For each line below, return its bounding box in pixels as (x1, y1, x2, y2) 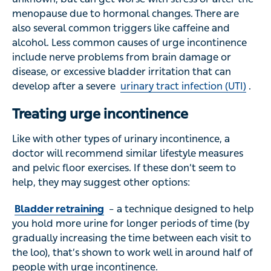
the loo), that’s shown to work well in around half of (12, 247, 253, 259)
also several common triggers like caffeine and (12, 22, 230, 34)
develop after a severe (12, 80, 118, 93)
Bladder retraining (15, 203, 104, 215)
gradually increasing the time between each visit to (12, 232, 251, 244)
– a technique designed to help (106, 203, 254, 215)
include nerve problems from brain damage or (12, 51, 231, 64)
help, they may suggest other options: (12, 177, 190, 189)
